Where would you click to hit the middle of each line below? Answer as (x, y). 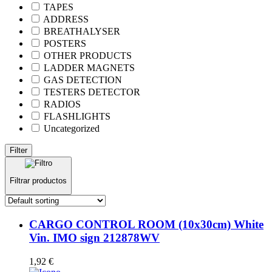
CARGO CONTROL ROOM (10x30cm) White (146, 225)
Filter (19, 150)
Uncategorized (72, 128)
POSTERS (65, 43)
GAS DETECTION (83, 80)
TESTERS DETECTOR (92, 92)
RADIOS (62, 104)
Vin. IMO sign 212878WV (94, 238)
